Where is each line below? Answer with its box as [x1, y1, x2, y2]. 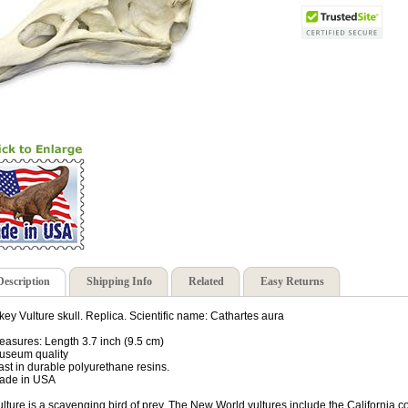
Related [189, 275, 224, 289]
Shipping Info [87, 275, 152, 289]
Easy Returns [260, 275, 324, 289]
